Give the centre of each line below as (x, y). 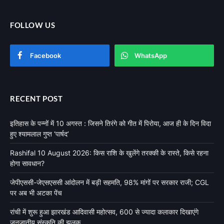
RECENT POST (36, 99)
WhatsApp (151, 56)
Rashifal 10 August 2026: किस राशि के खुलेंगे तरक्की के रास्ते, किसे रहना (109, 153)
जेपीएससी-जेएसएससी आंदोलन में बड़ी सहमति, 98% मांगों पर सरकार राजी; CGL (109, 182)
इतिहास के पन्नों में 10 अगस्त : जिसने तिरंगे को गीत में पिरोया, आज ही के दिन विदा (110, 123)
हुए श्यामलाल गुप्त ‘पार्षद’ (39, 134)
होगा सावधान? (27, 163)
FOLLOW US (33, 25)
